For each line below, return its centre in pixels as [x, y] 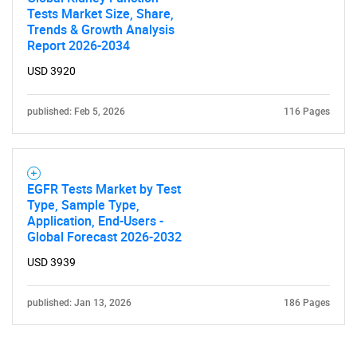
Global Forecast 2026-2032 [104, 237]
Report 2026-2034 [78, 45]
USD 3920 [51, 71]
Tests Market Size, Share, [100, 14]
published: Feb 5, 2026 [76, 112]
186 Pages [307, 303]
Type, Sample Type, [83, 205]
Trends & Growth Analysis [101, 29]
